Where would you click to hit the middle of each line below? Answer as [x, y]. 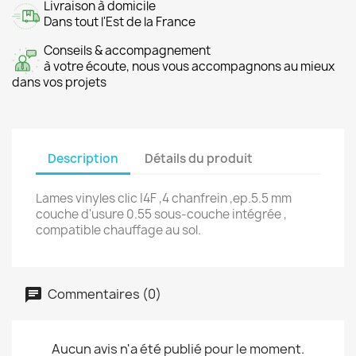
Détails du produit [199, 158]
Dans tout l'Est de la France [120, 22]
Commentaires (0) [103, 294]
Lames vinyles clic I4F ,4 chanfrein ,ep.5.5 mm [164, 198]
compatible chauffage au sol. [118, 230]
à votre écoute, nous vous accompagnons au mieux [189, 66]
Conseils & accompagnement [127, 50]
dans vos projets [59, 82]
